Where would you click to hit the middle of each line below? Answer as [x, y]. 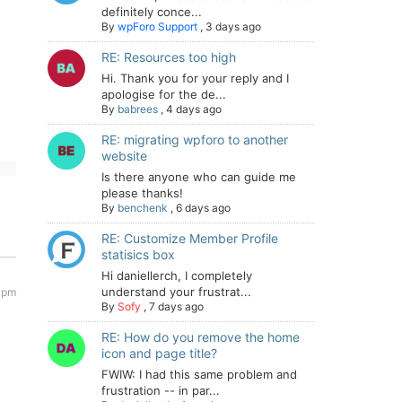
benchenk [143, 208]
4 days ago [194, 109]
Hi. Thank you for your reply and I [195, 78]
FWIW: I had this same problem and [199, 374]
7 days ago [176, 306]
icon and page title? [159, 353]
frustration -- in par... [161, 390]
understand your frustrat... [176, 292]
